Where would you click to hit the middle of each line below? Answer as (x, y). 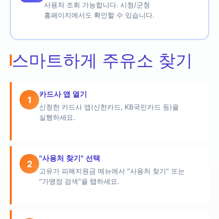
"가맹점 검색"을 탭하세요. (79, 181)
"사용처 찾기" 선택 (70, 158)
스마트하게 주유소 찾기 (102, 60)
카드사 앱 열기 (63, 94)
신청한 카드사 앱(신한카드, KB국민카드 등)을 (109, 107)
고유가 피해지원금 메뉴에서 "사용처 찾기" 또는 (112, 171)
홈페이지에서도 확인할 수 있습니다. (99, 15)
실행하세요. (57, 117)
